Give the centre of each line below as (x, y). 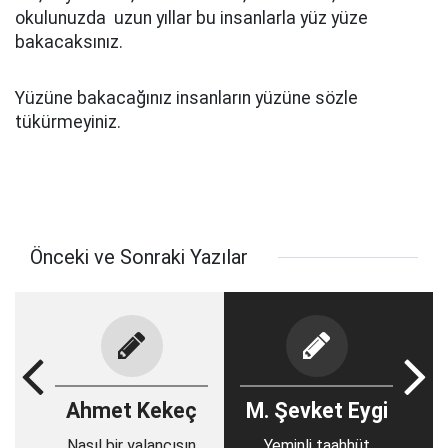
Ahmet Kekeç (131, 410)
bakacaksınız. (69, 42)
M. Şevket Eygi (316, 410)
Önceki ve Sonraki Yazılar (139, 257)
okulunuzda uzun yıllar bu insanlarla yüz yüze (191, 18)
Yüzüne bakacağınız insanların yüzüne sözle (186, 98)
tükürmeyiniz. (68, 122)
